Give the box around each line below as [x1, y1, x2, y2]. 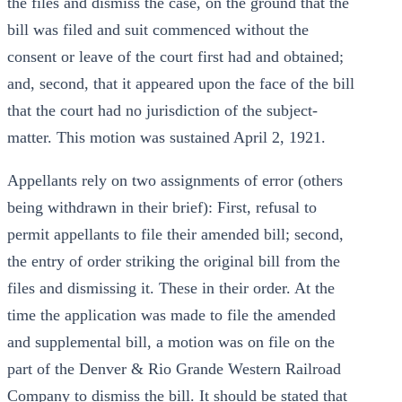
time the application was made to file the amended [7, 306, 336, 324]
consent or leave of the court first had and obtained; [7, 48, 344, 66]
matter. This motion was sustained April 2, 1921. [7, 128, 326, 146]
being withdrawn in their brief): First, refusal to [7, 198, 317, 216]
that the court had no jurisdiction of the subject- [7, 101, 318, 119]
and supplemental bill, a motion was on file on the [7, 333, 335, 351]
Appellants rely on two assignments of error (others [7, 171, 343, 189]
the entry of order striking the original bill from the [7, 252, 340, 270]
